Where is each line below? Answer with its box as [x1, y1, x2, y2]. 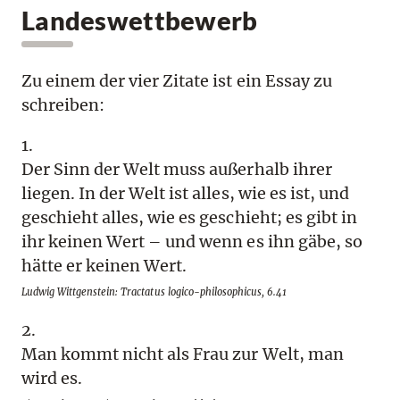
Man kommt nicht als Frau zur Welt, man [21, 344, 344, 365]
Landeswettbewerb [21, 4, 258, 36]
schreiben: [21, 95, 105, 116]
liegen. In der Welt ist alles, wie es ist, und [21, 183, 349, 204]
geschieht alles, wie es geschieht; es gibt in [21, 207, 357, 229]
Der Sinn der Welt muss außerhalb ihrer [21, 159, 332, 180]
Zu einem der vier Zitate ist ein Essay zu [21, 71, 332, 92]
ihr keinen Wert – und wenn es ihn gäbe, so [21, 231, 362, 253]
